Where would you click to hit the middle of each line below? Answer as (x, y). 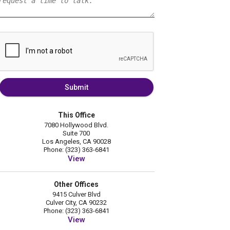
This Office (76, 115)
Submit (76, 88)
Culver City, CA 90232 (76, 203)
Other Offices (76, 185)
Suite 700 (76, 133)
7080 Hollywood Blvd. (76, 125)
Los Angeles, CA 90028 (76, 142)
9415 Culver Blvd (76, 195)
